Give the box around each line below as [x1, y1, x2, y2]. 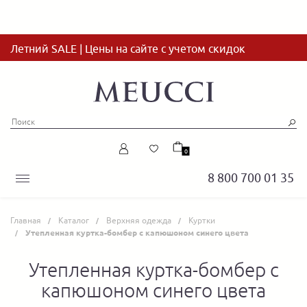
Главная [10, 215, 41, 225]
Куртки [188, 215, 215, 225]
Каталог [58, 215, 89, 225]
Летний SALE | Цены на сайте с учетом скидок [10, 42, 245, 55]
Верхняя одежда [106, 215, 171, 225]
